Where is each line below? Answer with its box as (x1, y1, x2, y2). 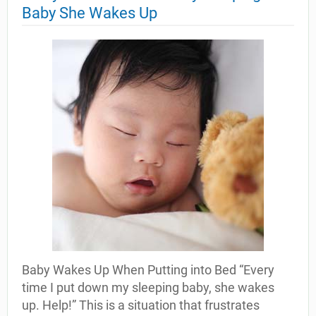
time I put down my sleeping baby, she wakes (22, 280, 274, 295)
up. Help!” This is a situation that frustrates (22, 298, 260, 312)
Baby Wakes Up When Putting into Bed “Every (22, 262, 274, 277)
